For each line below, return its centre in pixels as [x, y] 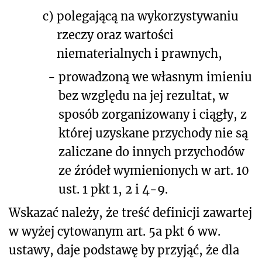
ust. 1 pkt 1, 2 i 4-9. [113, 189]
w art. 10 [224, 170]
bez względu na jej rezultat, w [144, 95]
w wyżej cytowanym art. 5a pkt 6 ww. [115, 231]
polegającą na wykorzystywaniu [148, 16]
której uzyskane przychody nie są [153, 133]
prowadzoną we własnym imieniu [155, 77]
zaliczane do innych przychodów [151, 151]
